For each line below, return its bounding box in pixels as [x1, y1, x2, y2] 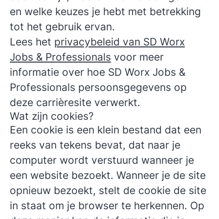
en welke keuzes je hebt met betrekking [10, 5, 201, 18]
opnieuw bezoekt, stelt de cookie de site [10, 184, 206, 197]
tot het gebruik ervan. [10, 21, 115, 33]
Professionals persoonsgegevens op [10, 81, 187, 93]
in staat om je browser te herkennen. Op [10, 199, 204, 212]
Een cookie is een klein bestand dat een [10, 124, 201, 136]
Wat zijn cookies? [10, 110, 94, 122]
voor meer [111, 51, 164, 63]
